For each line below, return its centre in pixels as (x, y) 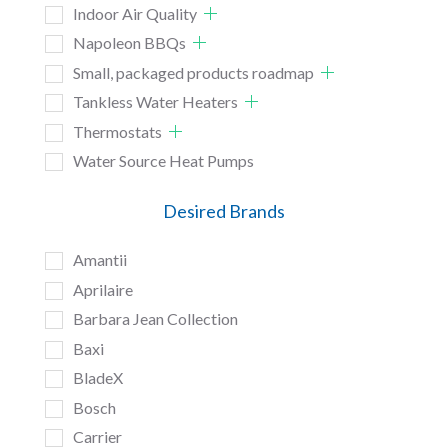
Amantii (99, 260)
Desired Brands (223, 210)
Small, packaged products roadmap (193, 72)
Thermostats (117, 131)
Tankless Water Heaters (155, 102)
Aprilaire (102, 289)
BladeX (97, 378)
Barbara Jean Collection (155, 319)
